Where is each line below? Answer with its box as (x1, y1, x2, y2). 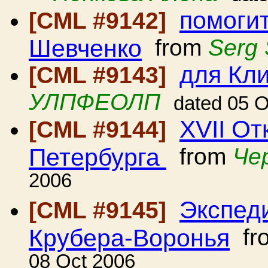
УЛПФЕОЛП (29, 89, 160, 115)
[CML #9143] (29, 62, 173, 88)
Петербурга (29, 144, 166, 169)
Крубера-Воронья (29, 224, 230, 250)
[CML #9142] (29, 8, 173, 33)
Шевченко (29, 35, 142, 60)
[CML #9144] (29, 117, 173, 142)
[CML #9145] (29, 197, 173, 223)
